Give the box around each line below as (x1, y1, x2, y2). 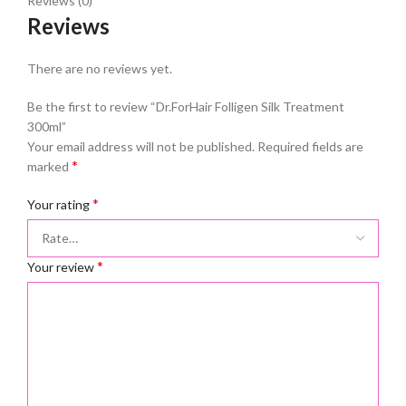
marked (27, 159, 72, 175)
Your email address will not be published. (27, 139, 255, 155)
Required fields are (257, 139, 363, 155)
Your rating (27, 197, 92, 213)
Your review (27, 259, 97, 275)
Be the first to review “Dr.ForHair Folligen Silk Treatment (27, 99, 344, 115)
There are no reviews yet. (27, 61, 172, 77)
